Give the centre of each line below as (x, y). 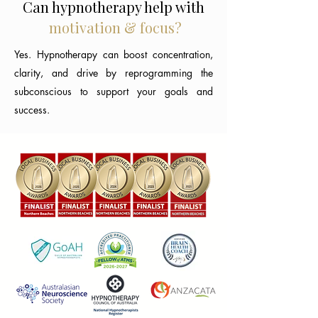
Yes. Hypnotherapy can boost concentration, (114, 54)
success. (32, 109)
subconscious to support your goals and (114, 91)
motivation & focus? (115, 27)
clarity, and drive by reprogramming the (114, 72)
